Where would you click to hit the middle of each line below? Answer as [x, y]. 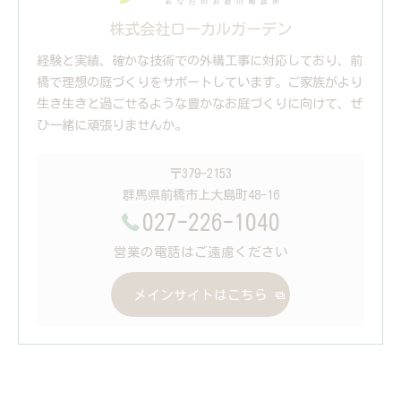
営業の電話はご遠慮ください [200, 252]
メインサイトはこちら [200, 294]
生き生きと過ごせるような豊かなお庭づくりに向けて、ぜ [200, 103]
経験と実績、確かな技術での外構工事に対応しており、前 [200, 60]
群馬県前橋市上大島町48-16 [200, 194]
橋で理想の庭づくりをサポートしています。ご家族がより [200, 81]
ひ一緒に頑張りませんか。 [112, 124]
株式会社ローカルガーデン [200, 29]
